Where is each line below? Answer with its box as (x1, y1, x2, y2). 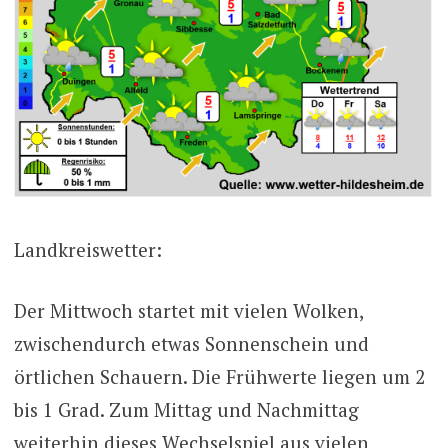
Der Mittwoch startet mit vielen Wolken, (13, 298, 363, 324)
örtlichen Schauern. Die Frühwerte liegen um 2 (13, 364, 425, 390)
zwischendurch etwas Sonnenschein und (13, 331, 369, 357)
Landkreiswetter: (13, 236, 162, 262)
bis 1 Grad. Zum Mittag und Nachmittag (13, 397, 359, 423)
